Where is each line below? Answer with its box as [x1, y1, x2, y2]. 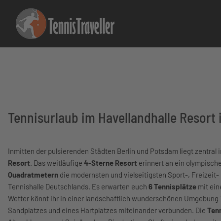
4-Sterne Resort [84, 158, 137, 167]
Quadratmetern [8, 170, 58, 179]
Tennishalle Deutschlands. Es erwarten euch [8, 182, 148, 191]
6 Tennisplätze [148, 182, 196, 191]
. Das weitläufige [30, 158, 84, 167]
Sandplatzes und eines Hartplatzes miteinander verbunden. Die [8, 206, 207, 215]
